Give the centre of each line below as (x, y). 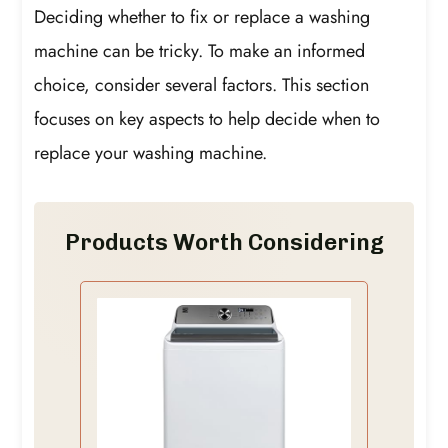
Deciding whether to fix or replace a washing (202, 17)
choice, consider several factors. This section (202, 85)
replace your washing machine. (151, 153)
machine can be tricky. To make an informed (200, 51)
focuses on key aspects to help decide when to (207, 119)
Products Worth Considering (224, 242)
